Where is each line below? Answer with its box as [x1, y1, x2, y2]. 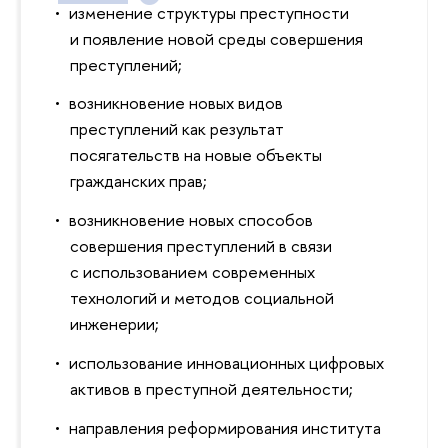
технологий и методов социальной [70, 286, 335, 310]
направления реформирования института [68, 415, 381, 439]
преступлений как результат [70, 117, 285, 141]
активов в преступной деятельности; [70, 376, 354, 400]
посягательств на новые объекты [70, 143, 323, 167]
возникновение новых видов [68, 91, 283, 115]
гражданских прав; [70, 169, 208, 193]
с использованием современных [70, 260, 316, 284]
